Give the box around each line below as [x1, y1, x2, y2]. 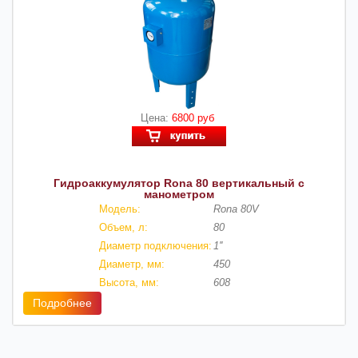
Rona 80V [213, 202, 259, 215]
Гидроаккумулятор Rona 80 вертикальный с [54, 176, 304, 189]
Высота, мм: [99, 276, 159, 288]
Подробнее [33, 296, 92, 309]
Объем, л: [99, 221, 148, 233]
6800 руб [172, 111, 217, 124]
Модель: [99, 202, 141, 215]
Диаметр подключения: [99, 239, 212, 252]
